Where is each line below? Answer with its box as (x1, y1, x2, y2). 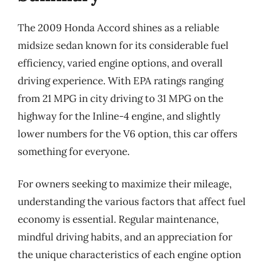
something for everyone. (18, 144, 130, 158)
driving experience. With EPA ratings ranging (18, 74, 223, 87)
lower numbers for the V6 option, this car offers (18, 127, 237, 140)
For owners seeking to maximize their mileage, (18, 177, 232, 190)
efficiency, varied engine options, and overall (18, 56, 223, 70)
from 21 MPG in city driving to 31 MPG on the (18, 91, 223, 105)
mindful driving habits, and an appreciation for (18, 230, 232, 243)
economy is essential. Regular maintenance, (18, 213, 219, 226)
